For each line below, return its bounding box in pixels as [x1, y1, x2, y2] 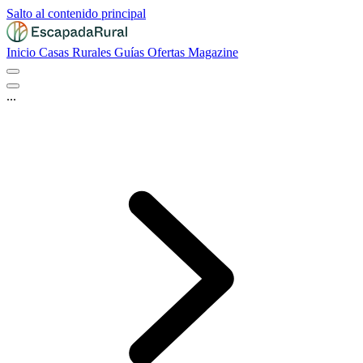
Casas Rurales [39, 45, 114, 59]
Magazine [188, 45, 238, 59]
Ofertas [147, 45, 188, 59]
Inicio [6, 45, 39, 59]
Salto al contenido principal [6, 6, 146, 20]
